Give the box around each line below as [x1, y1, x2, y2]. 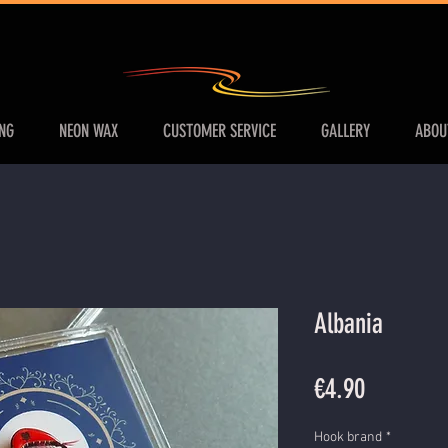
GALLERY [321, 120, 370, 142]
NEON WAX [59, 120, 118, 142]
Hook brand [314, 429, 382, 446]
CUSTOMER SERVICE [163, 120, 276, 142]
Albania [314, 307, 383, 340]
